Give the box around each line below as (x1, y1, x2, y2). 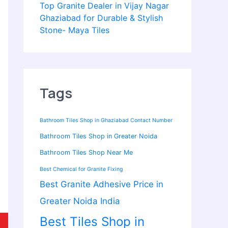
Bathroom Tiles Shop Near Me (40, 149, 133, 157)
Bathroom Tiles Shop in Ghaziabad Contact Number (40, 117, 173, 124)
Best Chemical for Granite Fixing (40, 166, 123, 173)
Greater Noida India (40, 196, 120, 207)
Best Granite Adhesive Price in (40, 179, 163, 190)
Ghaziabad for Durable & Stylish (40, 13, 163, 23)
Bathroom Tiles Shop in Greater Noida (40, 132, 157, 140)
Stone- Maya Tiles (40, 25, 109, 36)
